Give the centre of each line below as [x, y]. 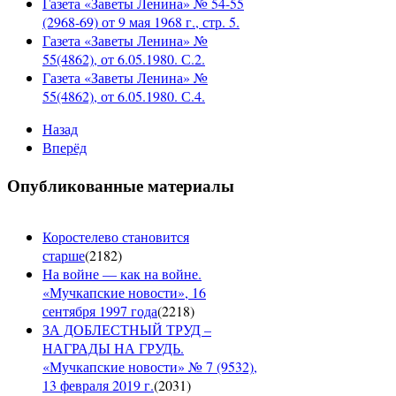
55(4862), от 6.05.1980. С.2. [124, 59]
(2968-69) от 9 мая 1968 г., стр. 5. [141, 22]
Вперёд [65, 147]
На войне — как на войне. [122, 274]
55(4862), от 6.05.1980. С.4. [124, 96]
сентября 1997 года [100, 311]
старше [64, 255]
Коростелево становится [116, 237]
